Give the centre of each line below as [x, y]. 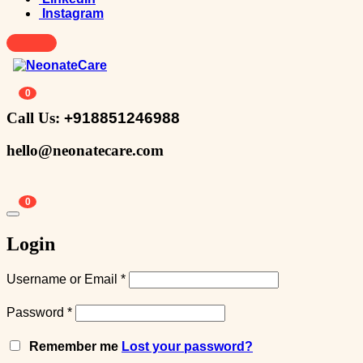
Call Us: [35, 117]
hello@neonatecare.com [85, 151]
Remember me [74, 346]
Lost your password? [187, 346]
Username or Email [64, 279]
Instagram [73, 13]
